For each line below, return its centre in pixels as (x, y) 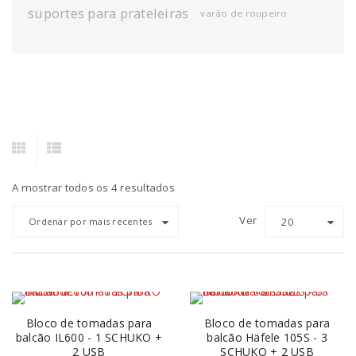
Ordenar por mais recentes (91, 222)
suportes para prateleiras (108, 14)
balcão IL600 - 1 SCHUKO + (89, 338)
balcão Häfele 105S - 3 (267, 338)
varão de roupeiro (244, 14)
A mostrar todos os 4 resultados (93, 188)
